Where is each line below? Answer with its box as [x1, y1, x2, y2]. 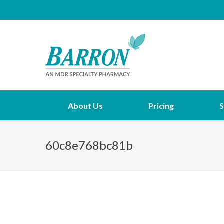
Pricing [148, 101, 174, 110]
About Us [68, 101, 103, 110]
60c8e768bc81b [45, 138, 133, 152]
